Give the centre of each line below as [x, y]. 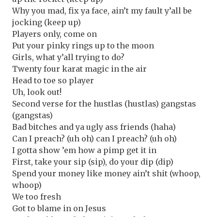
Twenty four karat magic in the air [79, 69]
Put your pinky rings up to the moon [83, 45]
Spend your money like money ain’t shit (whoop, [106, 173]
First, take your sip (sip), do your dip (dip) [93, 162]
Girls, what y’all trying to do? [68, 57]
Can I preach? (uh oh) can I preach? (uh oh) [94, 138]
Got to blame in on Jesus [59, 208]
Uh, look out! [37, 92]
